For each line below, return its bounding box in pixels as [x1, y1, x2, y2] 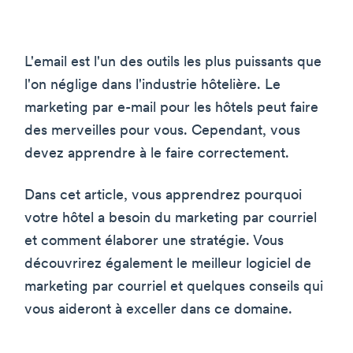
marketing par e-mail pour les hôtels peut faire [24, 100, 318, 116]
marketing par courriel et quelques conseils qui [24, 279, 323, 295]
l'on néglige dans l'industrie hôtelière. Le [24, 77, 281, 93]
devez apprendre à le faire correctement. [24, 146, 289, 162]
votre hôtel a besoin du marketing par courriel [24, 210, 317, 226]
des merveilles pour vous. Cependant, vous [24, 123, 300, 139]
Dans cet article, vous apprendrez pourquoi [24, 188, 302, 203]
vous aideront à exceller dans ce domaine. [24, 302, 292, 318]
